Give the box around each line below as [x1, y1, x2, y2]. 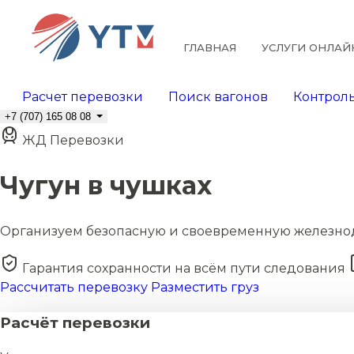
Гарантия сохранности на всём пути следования [19, 260, 348, 276]
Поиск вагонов [165, 89, 271, 104]
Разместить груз [151, 279, 259, 295]
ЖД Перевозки [19, 133, 124, 148]
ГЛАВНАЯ [183, 41, 236, 54]
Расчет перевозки [19, 89, 146, 104]
